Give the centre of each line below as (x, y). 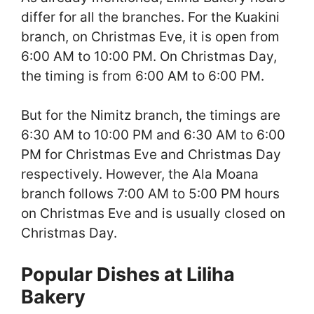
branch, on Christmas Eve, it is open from (150, 36)
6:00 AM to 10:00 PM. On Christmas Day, (149, 56)
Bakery (53, 296)
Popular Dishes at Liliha (128, 274)
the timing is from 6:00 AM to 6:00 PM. (143, 76)
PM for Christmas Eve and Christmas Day (151, 155)
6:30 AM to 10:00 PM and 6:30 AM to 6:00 (153, 135)
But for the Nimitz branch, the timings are (151, 116)
